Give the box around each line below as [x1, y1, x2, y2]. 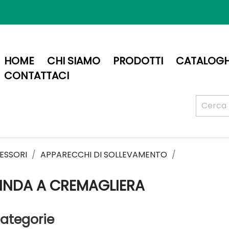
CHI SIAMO [47, 54, 101, 68]
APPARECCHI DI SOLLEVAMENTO [40, 149, 167, 161]
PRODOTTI [113, 54, 164, 68]
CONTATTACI [4, 68, 70, 83]
